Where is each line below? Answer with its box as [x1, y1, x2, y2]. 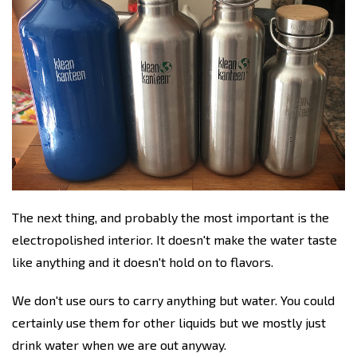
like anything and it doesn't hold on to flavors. [12, 254, 273, 270]
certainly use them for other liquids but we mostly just [12, 315, 326, 331]
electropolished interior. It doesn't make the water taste [12, 232, 337, 248]
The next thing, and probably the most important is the [12, 210, 329, 226]
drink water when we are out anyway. [12, 337, 226, 353]
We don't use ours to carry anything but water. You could [12, 292, 335, 308]
